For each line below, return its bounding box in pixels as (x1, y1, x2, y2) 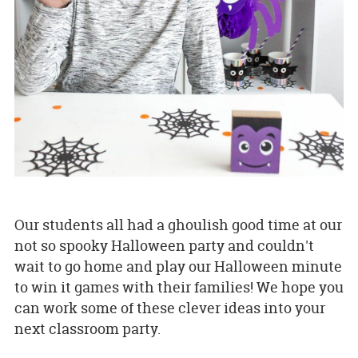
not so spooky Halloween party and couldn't (14, 235, 314, 256)
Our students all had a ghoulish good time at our (14, 214, 342, 235)
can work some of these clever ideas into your (14, 297, 325, 318)
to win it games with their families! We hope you (14, 276, 344, 297)
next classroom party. (14, 318, 161, 339)
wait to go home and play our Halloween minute (14, 256, 342, 276)
